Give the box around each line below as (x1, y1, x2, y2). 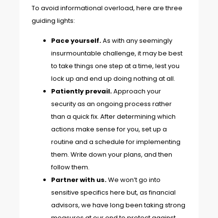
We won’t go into (107, 175, 161, 184)
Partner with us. (51, 175, 107, 184)
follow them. (51, 162, 90, 172)
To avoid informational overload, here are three (32, 3, 182, 13)
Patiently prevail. (51, 86, 112, 96)
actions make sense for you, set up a (51, 124, 167, 134)
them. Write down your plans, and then (51, 149, 172, 159)
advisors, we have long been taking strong (51, 200, 185, 210)
